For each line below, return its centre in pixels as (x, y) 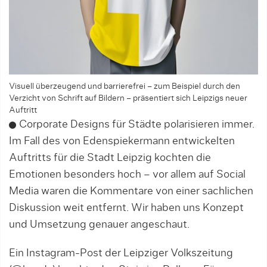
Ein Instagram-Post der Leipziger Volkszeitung (121, 253)
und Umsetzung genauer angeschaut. (99, 225)
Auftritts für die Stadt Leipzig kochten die (110, 158)
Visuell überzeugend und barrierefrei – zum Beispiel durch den (125, 86)
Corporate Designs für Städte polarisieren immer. (137, 125)
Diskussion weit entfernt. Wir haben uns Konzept (126, 208)
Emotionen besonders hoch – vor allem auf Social (127, 175)
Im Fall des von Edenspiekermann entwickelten (122, 141)
